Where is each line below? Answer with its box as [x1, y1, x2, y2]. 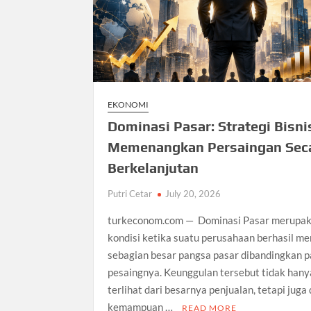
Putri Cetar [108, 188, 153, 200]
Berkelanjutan [108, 160, 199, 176]
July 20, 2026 [165, 188, 221, 200]
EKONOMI [108, 99, 149, 110]
